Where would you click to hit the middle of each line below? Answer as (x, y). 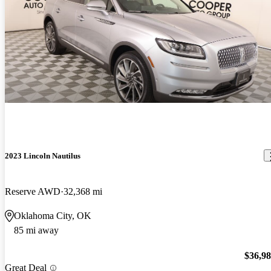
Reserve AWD (33, 191)
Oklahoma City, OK (53, 215)
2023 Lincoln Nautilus (43, 155)
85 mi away (36, 230)
